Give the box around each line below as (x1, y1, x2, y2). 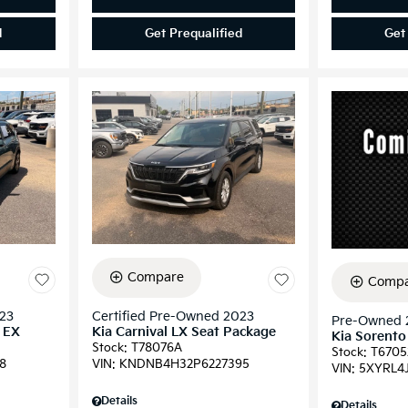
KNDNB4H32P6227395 (118, 356, 250, 372)
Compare (127, 269, 184, 285)
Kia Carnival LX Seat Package (91, 323, 276, 340)
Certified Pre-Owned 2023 (91, 308, 254, 324)
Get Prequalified (144, 26, 242, 42)
